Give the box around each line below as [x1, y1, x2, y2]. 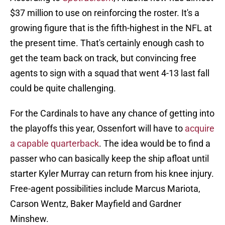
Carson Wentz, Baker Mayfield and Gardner [10, 198, 181, 209]
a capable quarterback [10, 138, 99, 149]
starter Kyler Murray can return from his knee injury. [10, 168, 214, 179]
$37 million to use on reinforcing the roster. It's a [10, 8, 199, 19]
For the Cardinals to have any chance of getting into [10, 108, 214, 119]
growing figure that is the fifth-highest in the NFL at [10, 23, 212, 34]
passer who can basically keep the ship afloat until [10, 153, 209, 164]
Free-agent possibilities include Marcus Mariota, [10, 183, 200, 194]
